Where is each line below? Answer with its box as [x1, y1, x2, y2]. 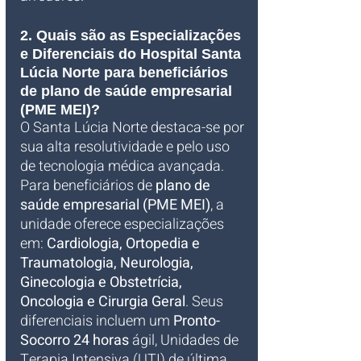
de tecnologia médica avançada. [20, 156, 227, 177]
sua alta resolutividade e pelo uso [20, 136, 233, 158]
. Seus [185, 291, 226, 313]
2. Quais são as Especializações [20, 27, 245, 44]
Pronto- [173, 310, 220, 332]
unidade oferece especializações [20, 214, 227, 235]
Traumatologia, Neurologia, [20, 252, 197, 274]
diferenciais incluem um [20, 310, 173, 332]
